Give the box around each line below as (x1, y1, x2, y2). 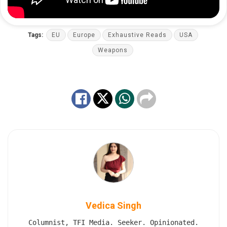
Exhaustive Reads (107, 31, 167, 39)
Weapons (98, 47, 128, 54)
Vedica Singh (86, 200, 141, 211)
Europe (72, 31, 95, 39)
